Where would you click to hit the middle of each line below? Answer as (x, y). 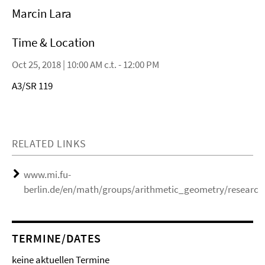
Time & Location (53, 42)
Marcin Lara (42, 13)
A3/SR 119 (32, 86)
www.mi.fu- (47, 174)
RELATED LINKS (49, 143)
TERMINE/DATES (57, 238)
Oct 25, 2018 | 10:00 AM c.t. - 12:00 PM (85, 64)
